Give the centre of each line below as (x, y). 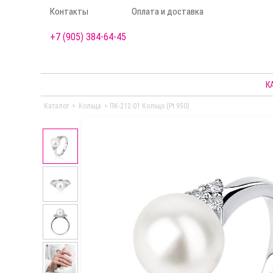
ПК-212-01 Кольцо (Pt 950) (150, 106)
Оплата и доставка (167, 12)
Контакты (69, 12)
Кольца (90, 106)
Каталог (57, 106)
